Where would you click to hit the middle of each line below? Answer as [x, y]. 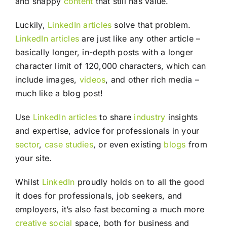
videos [92, 79]
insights [182, 117]
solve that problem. [151, 25]
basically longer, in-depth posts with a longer [104, 52]
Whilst [28, 182]
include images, [47, 79]
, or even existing [128, 144]
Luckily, [31, 25]
